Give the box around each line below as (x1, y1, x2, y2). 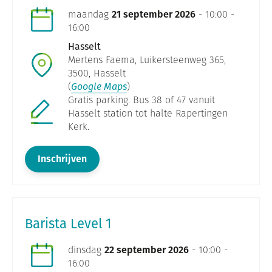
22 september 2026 (104, 243, 189, 257)
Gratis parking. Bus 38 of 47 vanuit (68, 93, 215, 107)
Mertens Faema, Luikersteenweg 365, (68, 53, 226, 67)
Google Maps (71, 80, 127, 94)
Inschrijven (38, 152, 87, 166)
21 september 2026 (112, 7, 195, 22)
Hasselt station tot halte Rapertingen (68, 106, 228, 121)
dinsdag (68, 243, 104, 257)
